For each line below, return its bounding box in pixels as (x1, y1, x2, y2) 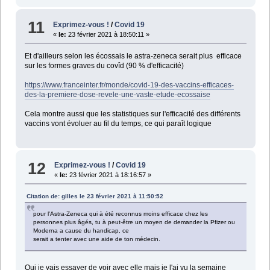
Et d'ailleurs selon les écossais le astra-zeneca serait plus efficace (24, 51, 242, 60)
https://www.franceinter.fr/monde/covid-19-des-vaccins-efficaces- (24, 80, 234, 89)
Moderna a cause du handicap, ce (33, 227, 129, 234)
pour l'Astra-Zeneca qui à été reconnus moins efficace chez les (33, 210, 208, 218)
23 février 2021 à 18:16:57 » (67, 171, 152, 179)
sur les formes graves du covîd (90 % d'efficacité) (24, 61, 184, 70)
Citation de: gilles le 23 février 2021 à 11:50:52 (26, 193, 163, 200)
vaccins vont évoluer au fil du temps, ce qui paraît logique (24, 119, 212, 128)
